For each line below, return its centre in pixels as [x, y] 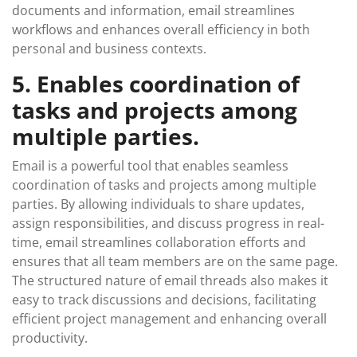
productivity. [50, 338]
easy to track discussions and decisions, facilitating [164, 300]
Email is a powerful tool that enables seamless [150, 166]
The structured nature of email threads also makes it [170, 280]
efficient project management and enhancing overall [169, 319]
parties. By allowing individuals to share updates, [158, 204]
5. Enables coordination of [156, 84]
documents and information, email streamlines [153, 10]
